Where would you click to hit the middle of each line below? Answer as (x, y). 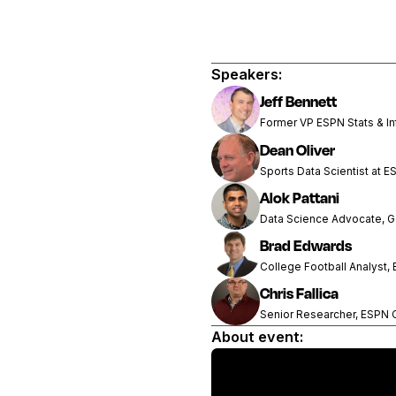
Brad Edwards (305, 245)
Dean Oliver (297, 149)
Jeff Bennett (298, 102)
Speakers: (247, 75)
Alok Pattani (299, 197)
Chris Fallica (299, 293)
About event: (258, 336)
